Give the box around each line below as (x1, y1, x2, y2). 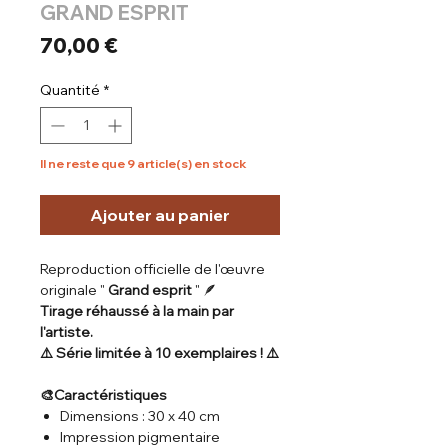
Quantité (40, 80, 100, 99)
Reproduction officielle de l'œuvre (40, 259, 265, 278)
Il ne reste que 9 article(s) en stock (40, 155, 247, 171)
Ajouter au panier (90, 204, 230, 225)
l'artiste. (40, 322, 93, 341)
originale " (40, 280, 108, 299)
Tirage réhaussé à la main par (40, 301, 234, 320)
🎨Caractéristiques (40, 385, 167, 404)
